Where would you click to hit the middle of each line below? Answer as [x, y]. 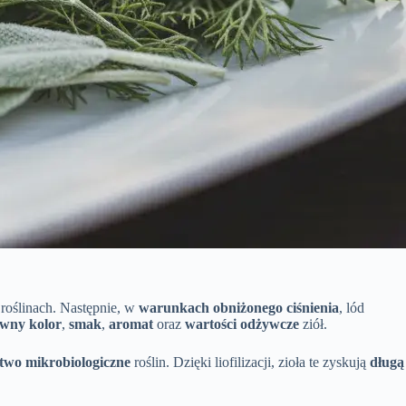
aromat [131, 324]
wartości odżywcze [242, 324]
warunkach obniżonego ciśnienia [239, 307]
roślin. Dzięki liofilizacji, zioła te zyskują [250, 362]
